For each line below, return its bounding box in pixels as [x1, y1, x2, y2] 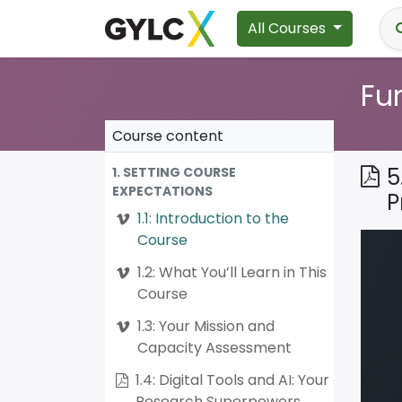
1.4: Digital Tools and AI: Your [135, 370, 329, 390]
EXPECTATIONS [112, 182, 213, 200]
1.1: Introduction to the [137, 208, 289, 229]
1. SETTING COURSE [112, 163, 236, 181]
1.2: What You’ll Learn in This [137, 262, 327, 283]
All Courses [248, 18, 326, 39]
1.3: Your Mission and [137, 316, 275, 336]
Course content [112, 126, 223, 146]
